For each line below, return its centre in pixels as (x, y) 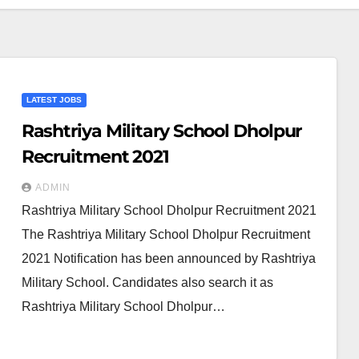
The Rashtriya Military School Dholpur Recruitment (165, 234)
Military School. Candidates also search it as (147, 282)
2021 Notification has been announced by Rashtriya (168, 258)
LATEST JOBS (54, 100)
